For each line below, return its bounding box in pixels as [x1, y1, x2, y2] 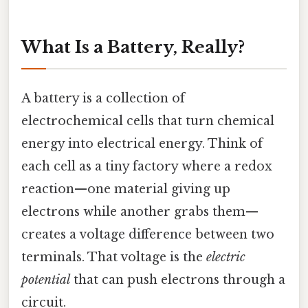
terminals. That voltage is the [21, 249, 206, 265]
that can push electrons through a [70, 272, 285, 287]
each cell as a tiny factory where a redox [21, 158, 272, 174]
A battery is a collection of [21, 90, 185, 106]
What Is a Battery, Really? [21, 36, 245, 57]
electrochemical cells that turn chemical [21, 113, 274, 129]
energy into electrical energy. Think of [21, 135, 263, 151]
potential [21, 272, 70, 287]
